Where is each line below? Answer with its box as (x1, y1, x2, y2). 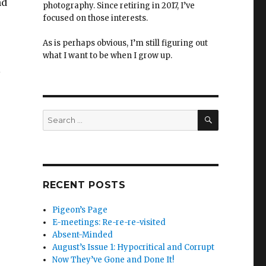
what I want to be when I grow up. (42, 50, 172, 61)
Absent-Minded (52, 229, 113, 240)
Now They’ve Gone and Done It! (52, 254, 175, 265)
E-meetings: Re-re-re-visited (52, 217, 166, 227)
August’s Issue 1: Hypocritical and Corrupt (52, 242, 215, 252)
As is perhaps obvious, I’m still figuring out (42, 37, 208, 48)
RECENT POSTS (42, 179, 126, 191)
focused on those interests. (42, 12, 148, 23)
